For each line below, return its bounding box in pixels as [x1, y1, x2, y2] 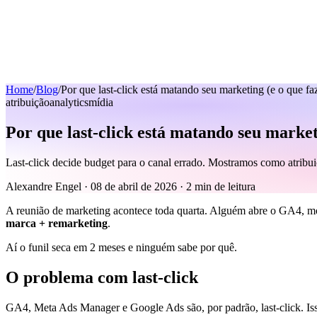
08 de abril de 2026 [91, 180, 177, 192]
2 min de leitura [186, 180, 255, 192]
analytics [50, 96, 88, 108]
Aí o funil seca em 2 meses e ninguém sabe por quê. [6, 241, 237, 253]
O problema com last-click [6, 267, 198, 287]
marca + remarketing [6, 217, 108, 229]
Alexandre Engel [6, 180, 81, 192]
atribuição [6, 96, 50, 108]
